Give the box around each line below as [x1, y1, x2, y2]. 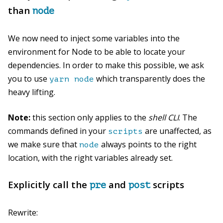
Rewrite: [8, 207, 38, 218]
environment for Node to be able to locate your [8, 46, 185, 57]
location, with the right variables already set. [8, 152, 173, 163]
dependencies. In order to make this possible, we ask [8, 59, 204, 71]
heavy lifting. [8, 86, 55, 98]
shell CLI [148, 111, 179, 123]
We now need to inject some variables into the [8, 32, 180, 44]
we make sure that [8, 138, 79, 150]
